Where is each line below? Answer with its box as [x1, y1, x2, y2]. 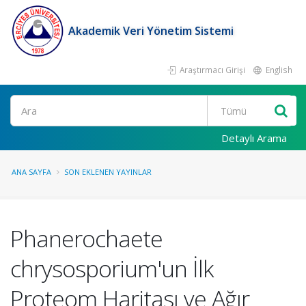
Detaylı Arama [221, 131, 287, 145]
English [264, 64, 292, 75]
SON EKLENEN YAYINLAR [64, 167, 152, 177]
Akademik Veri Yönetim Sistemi [68, 23, 234, 38]
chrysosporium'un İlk [10, 253, 213, 284]
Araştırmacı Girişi [178, 64, 245, 75]
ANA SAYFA [12, 167, 51, 177]
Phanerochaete [10, 223, 163, 254]
